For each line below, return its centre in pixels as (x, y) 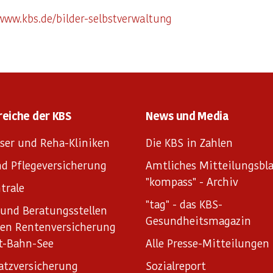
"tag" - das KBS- (184, 204)
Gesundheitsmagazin (199, 220)
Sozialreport (176, 265)
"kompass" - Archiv (192, 181)
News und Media (187, 115)
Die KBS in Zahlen (190, 142)
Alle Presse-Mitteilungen (208, 243)
